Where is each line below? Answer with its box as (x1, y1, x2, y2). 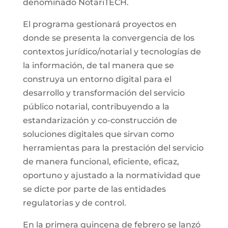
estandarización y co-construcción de (22, 115, 177, 125)
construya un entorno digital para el (22, 74, 172, 84)
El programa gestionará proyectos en (22, 19, 177, 29)
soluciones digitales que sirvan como (22, 129, 174, 139)
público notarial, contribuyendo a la (22, 101, 169, 111)
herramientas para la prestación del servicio (22, 142, 204, 153)
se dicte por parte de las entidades (22, 184, 166, 194)
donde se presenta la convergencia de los (22, 33, 194, 43)
